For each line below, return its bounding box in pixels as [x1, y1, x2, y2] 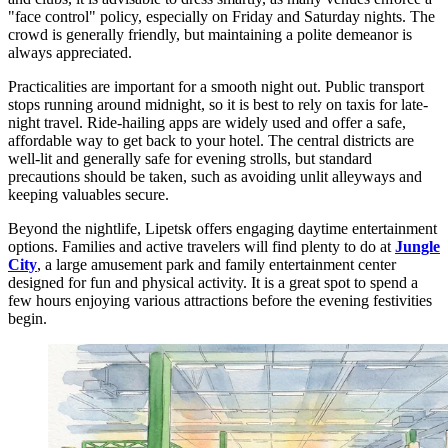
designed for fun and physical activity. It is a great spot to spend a [8, 274, 418, 292]
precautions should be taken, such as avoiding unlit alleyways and [8, 168, 422, 186]
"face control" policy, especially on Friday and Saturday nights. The [8, 8, 435, 26]
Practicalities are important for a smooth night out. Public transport [8, 78, 424, 96]
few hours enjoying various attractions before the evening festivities [8, 292, 432, 310]
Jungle [395, 238, 440, 256]
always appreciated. [8, 44, 132, 62]
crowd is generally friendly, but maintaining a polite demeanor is [8, 26, 412, 44]
